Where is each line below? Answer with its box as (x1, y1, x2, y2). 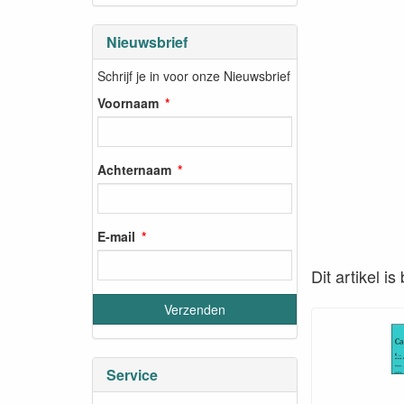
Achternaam (97, 160, 171, 179)
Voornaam (97, 93, 159, 112)
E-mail (97, 226, 135, 245)
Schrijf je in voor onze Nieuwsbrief (97, 66, 290, 85)
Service (106, 364, 158, 385)
